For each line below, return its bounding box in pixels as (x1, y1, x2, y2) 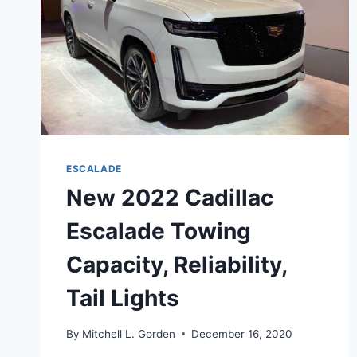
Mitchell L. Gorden (82, 327, 176, 340)
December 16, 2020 (191, 327, 293, 340)
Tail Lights (66, 284, 179, 312)
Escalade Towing (66, 218, 251, 245)
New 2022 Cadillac (66, 184, 273, 212)
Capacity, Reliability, (66, 251, 287, 279)
